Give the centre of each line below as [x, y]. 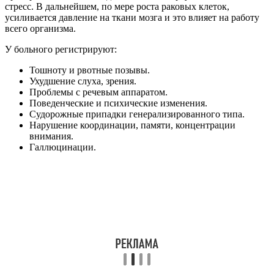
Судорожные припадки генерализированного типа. [137, 114]
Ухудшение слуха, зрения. [83, 81]
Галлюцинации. [63, 147]
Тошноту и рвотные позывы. [90, 70]
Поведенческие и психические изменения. [118, 103]
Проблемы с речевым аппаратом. [98, 92]
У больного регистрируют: [61, 50]
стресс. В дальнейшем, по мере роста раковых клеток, [117, 7]
